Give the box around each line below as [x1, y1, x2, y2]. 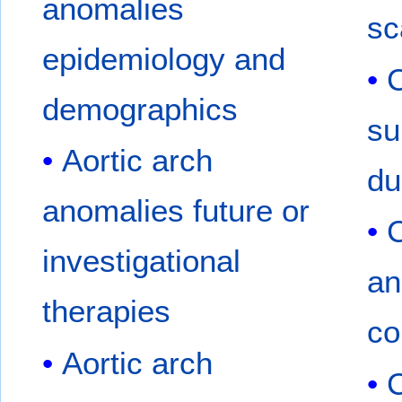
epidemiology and [42, 40, 286, 76]
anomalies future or [42, 193, 310, 229]
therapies [42, 293, 171, 329]
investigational [42, 243, 241, 279]
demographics [42, 91, 239, 127]
